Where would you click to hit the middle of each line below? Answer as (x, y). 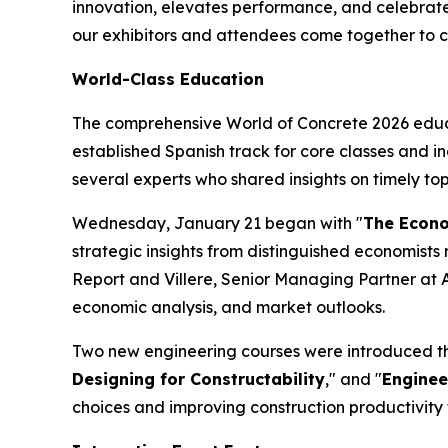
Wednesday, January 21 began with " (217, 223)
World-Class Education (168, 79)
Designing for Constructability (198, 379)
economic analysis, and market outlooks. (228, 307)
